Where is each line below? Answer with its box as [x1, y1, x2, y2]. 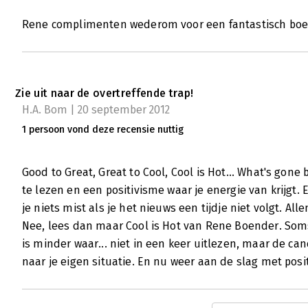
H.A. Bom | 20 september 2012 [22, 103, 170, 117]
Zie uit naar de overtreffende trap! [15, 87, 194, 100]
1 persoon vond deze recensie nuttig [22, 124, 184, 136]
